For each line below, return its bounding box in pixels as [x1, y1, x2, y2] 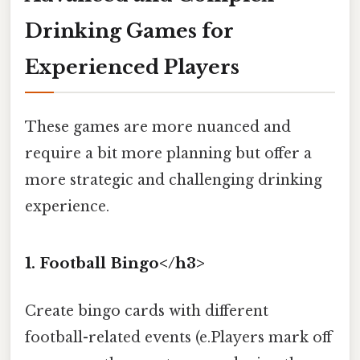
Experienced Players [25, 55, 239, 79]
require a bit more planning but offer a [25, 145, 312, 163]
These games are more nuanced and [25, 118, 291, 137]
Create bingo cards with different [25, 302, 268, 321]
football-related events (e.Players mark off [25, 329, 332, 347]
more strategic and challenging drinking [25, 171, 322, 190]
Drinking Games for [25, 18, 234, 43]
